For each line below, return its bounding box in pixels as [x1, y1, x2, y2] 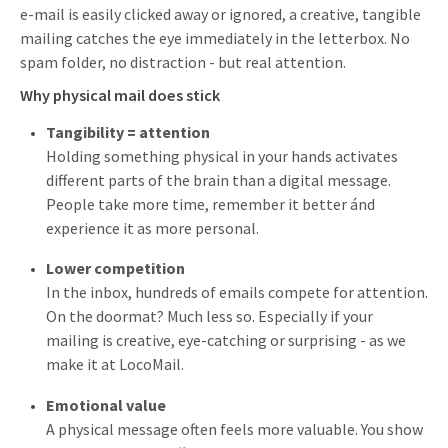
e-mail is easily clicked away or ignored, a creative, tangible [20, 3, 421, 24]
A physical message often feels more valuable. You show [46, 418, 423, 439]
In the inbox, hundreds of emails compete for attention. [46, 282, 428, 303]
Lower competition [46, 258, 185, 279]
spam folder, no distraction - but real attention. [20, 51, 346, 72]
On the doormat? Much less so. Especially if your [46, 306, 373, 327]
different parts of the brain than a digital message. [46, 170, 391, 191]
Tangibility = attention [46, 122, 210, 143]
